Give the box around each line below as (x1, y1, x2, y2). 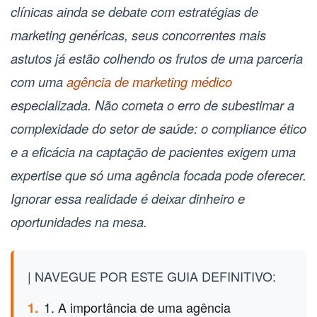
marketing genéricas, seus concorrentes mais (11, 25, 266, 45)
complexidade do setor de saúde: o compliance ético (11, 119, 306, 138)
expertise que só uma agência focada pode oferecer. (11, 166, 306, 185)
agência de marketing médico (67, 72, 232, 91)
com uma (11, 72, 67, 91)
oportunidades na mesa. (11, 212, 147, 231)
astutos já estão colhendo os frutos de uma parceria (11, 49, 303, 68)
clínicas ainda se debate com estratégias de (11, 2, 258, 21)
